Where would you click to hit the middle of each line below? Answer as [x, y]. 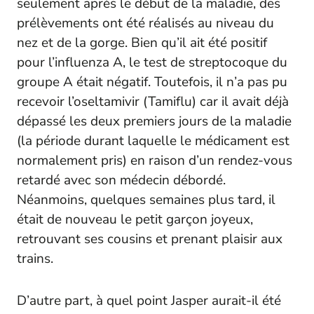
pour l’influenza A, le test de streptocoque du [152, 63]
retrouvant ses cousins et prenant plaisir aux [150, 239]
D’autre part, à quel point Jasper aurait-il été [149, 301]
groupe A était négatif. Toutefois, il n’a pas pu [152, 82]
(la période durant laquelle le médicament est [153, 141]
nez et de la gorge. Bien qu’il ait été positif [142, 43]
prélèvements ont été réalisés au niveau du [145, 23]
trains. [35, 259]
